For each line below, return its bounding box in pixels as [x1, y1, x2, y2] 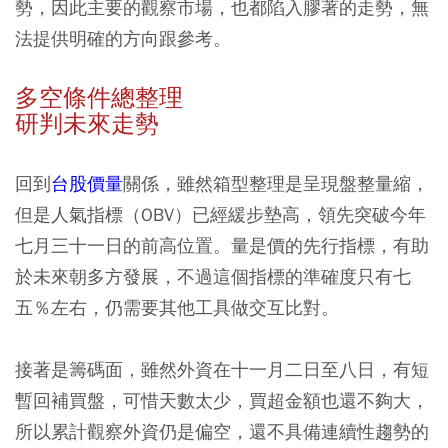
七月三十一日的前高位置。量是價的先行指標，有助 [15, 234, 429, 257]
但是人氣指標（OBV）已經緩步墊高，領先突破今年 [15, 203, 426, 226]
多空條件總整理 [15, 83, 183, 113]
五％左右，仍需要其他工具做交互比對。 [15, 296, 339, 319]
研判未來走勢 [15, 109, 159, 139]
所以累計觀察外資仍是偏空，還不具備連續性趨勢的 [15, 420, 429, 443]
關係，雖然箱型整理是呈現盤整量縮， [123, 172, 429, 195]
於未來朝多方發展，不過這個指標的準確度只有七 [15, 265, 411, 288]
